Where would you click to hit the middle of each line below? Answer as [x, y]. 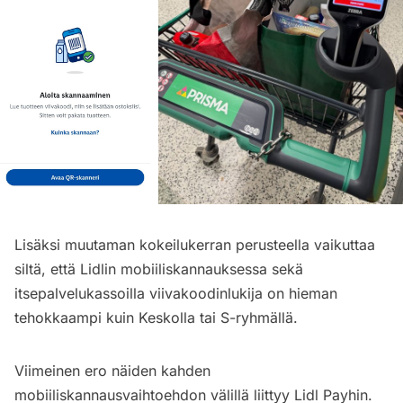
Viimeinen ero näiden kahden [112, 371]
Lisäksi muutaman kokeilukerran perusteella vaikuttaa [195, 245]
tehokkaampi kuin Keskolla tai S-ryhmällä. [156, 318]
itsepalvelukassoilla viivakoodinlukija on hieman [176, 294]
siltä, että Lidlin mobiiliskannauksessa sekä [159, 269]
